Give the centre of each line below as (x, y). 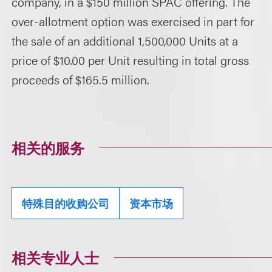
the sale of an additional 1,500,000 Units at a (125, 40)
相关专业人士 (56, 257)
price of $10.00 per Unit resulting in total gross (131, 60)
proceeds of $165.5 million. (81, 79)
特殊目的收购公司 (66, 203)
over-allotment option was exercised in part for (133, 21)
